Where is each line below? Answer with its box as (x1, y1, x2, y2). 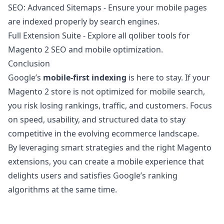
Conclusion (8, 58, 50, 69)
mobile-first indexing (43, 72, 126, 83)
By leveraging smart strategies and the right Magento (8, 142, 211, 153)
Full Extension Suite (8, 30, 81, 41)
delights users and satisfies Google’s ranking (8, 170, 177, 181)
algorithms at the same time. (8, 184, 117, 195)
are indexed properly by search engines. (8, 16, 159, 27)
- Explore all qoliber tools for (81, 30, 190, 41)
